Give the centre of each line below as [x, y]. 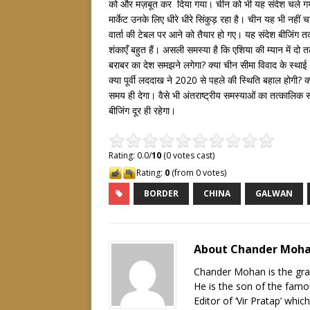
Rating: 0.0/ [130, 155]
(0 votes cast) [188, 155]
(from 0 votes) [198, 173]
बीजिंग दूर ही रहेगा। [142, 110]
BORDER [161, 193]
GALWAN [274, 193]
